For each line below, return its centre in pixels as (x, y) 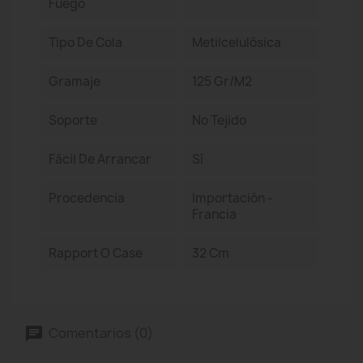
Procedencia (87, 198)
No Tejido (219, 120)
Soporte (73, 120)
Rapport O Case (96, 253)
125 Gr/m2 (222, 81)
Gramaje (75, 81)
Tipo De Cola (85, 43)
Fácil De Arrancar (100, 159)
